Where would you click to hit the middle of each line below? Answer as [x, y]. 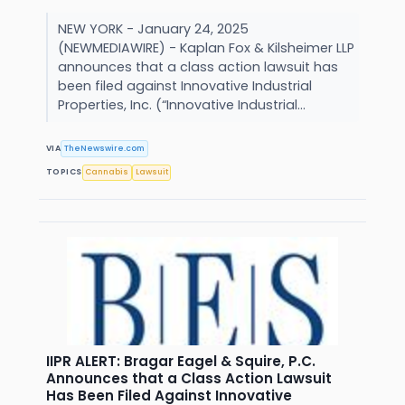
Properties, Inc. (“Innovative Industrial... [183, 105]
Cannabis [107, 172]
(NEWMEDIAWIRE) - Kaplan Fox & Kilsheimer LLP [206, 48]
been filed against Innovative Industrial [184, 86]
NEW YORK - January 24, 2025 [153, 29]
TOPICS [64, 172]
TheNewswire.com [105, 148]
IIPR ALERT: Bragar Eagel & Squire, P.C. [181, 361]
